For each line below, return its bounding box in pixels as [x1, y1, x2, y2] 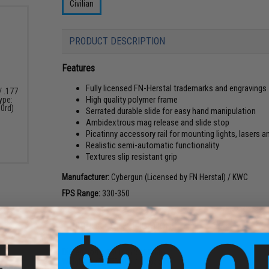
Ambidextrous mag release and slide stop [86, 116, 230, 128]
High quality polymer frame [86, 94, 178, 105]
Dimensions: [62, 247, 105, 257]
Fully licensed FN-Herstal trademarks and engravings [86, 82, 267, 94]
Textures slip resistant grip [86, 151, 178, 162]
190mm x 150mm [104, 247, 166, 257]
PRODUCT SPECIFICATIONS [69, 220, 177, 232]
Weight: [62, 256, 88, 267]
